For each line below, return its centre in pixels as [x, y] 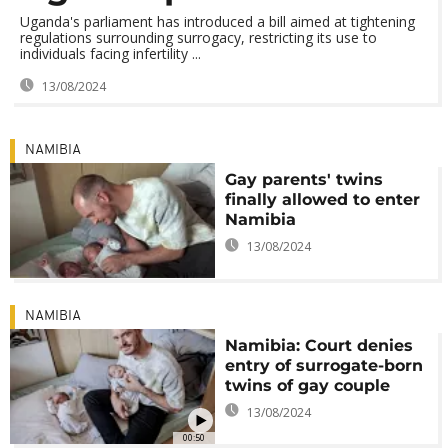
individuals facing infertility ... [110, 53]
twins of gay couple [308, 385]
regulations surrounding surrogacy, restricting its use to [198, 37]
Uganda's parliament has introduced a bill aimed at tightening [217, 21]
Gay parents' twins [304, 179]
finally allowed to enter [323, 199]
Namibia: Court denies [319, 345]
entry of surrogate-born [324, 365]
